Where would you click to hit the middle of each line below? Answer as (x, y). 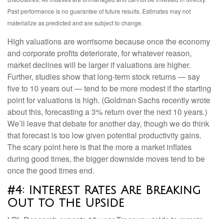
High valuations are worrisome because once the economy (109, 42)
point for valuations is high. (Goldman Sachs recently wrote (109, 100)
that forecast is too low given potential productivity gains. (104, 135)
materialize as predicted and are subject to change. (75, 23)
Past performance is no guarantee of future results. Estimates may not (99, 11)
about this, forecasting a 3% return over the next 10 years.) (107, 112)
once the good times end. (51, 171)
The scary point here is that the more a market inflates (99, 147)
